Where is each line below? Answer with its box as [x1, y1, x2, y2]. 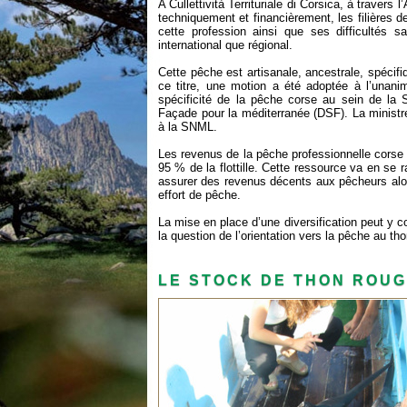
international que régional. [158, 38, 293, 53]
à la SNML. [158, 120, 217, 134]
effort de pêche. [158, 188, 241, 203]
